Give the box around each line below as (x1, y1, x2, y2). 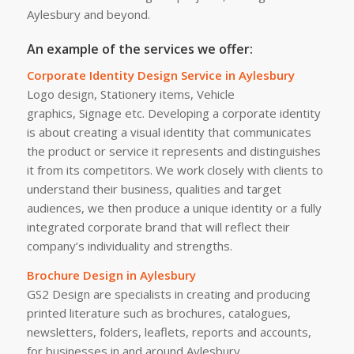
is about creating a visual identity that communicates (26, 124, 311, 141)
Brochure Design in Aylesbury (26, 267, 196, 283)
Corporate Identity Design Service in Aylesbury (26, 67, 295, 84)
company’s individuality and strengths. (26, 238, 232, 254)
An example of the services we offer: (26, 40, 253, 58)
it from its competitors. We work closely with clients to (26, 162, 323, 179)
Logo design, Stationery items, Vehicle (26, 86, 235, 103)
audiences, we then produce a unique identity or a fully (26, 200, 322, 217)
